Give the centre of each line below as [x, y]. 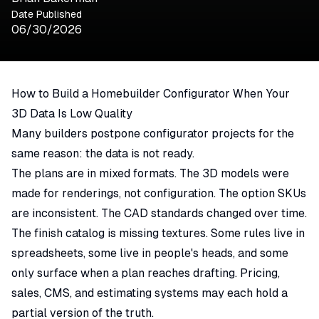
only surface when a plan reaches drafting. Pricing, [146, 273]
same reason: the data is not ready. [103, 153]
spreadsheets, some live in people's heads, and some [150, 253]
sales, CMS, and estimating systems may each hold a [150, 293]
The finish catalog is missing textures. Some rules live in [158, 233]
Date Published [47, 14]
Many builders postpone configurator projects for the [153, 133]
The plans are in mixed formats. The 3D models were [150, 173]
